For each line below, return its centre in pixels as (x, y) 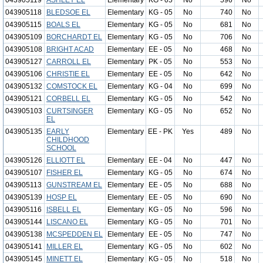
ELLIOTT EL (66, 160)
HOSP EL (62, 197)
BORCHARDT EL (74, 37)
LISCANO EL (67, 222)
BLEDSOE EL (68, 12)
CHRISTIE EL (68, 74)
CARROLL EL (69, 62)
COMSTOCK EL (72, 86)
